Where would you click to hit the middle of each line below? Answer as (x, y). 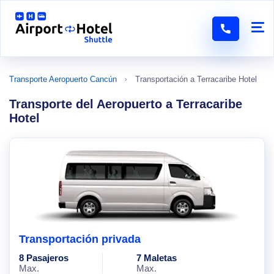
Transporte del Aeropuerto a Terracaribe (126, 104)
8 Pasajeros (44, 258)
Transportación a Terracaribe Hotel (196, 79)
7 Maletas (157, 258)
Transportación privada (80, 239)
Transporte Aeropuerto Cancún (63, 79)
